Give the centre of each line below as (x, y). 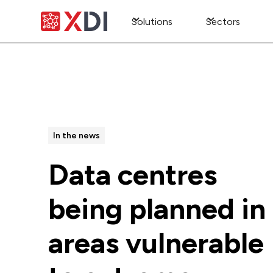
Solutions (152, 21)
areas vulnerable (156, 243)
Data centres (133, 175)
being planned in (157, 209)
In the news (76, 135)
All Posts (81, 99)
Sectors (223, 21)
